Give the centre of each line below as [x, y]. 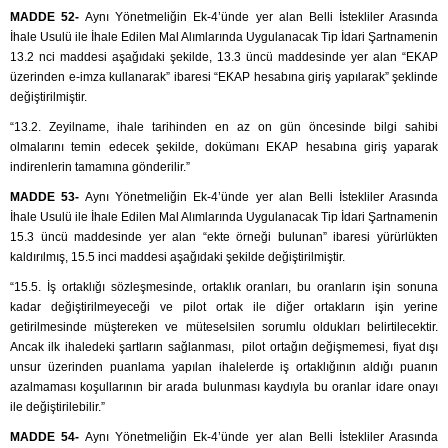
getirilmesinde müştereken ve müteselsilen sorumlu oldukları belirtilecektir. [224, 327]
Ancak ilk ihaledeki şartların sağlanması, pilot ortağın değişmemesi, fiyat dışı [224, 347]
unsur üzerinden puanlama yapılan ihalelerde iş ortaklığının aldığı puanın [224, 367]
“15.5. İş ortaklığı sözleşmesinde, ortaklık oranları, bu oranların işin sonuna [224, 287]
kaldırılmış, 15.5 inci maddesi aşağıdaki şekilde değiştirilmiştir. [177, 257]
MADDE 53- [48, 197]
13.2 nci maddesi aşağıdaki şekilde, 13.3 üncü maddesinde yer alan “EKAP [224, 57]
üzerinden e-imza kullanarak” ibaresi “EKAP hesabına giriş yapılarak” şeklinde [224, 77]
